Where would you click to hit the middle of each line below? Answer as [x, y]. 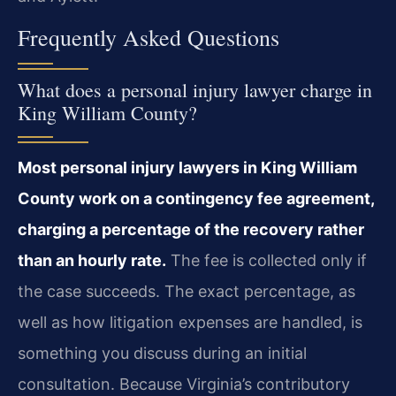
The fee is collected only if [267, 261]
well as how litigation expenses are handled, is [190, 323]
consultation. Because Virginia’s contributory [184, 385]
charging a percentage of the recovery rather [191, 230]
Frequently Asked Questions [148, 38]
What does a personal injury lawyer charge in [195, 90]
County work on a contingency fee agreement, [196, 199]
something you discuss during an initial [162, 354]
